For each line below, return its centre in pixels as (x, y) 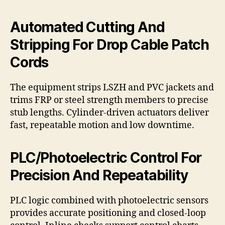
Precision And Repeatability (99, 176)
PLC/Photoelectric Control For (106, 158)
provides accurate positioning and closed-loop (108, 213)
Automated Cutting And (87, 27)
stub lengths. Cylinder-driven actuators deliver (109, 113)
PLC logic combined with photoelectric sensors (109, 201)
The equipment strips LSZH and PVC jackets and (112, 88)
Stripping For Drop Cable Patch (110, 45)
